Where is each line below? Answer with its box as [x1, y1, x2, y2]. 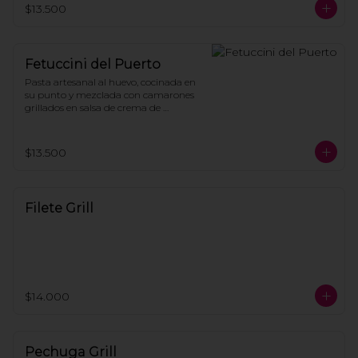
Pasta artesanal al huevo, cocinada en [25, 76, 196, 88]
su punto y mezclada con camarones [25, 89, 194, 101]
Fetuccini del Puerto [25, 57, 161, 72]
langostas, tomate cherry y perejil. [25, 114, 177, 126]
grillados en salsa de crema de [25, 101, 161, 113]
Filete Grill [25, 201, 93, 216]
